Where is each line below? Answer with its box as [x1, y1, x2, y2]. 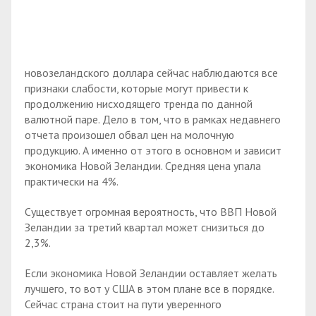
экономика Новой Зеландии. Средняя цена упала [25, 159, 261, 174]
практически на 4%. [25, 174, 119, 189]
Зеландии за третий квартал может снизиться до [25, 220, 265, 235]
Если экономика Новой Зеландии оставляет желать [25, 265, 277, 280]
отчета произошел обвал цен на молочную [25, 128, 234, 142]
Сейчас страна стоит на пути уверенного [25, 296, 221, 311]
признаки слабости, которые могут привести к [25, 81, 248, 96]
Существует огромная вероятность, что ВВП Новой [25, 205, 276, 219]
